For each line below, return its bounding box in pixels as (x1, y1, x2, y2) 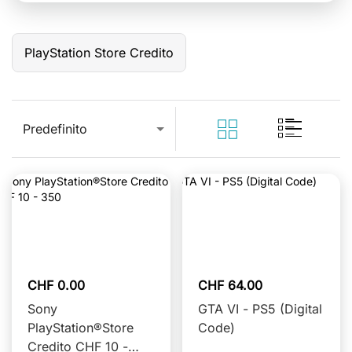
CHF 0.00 (27, 277, 85, 293)
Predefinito (23, 120, 87, 137)
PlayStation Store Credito (24, 45, 174, 60)
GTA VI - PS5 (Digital (197, 301, 322, 317)
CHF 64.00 (197, 277, 262, 293)
